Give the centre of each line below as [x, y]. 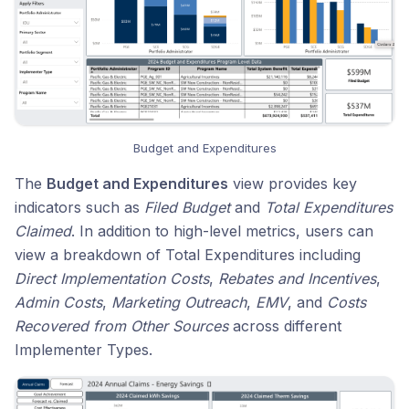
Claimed [43, 231]
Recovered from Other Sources [121, 325]
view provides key [293, 183]
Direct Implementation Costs [112, 278]
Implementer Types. [84, 349]
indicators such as [79, 207]
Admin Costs [58, 302]
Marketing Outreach [179, 302]
